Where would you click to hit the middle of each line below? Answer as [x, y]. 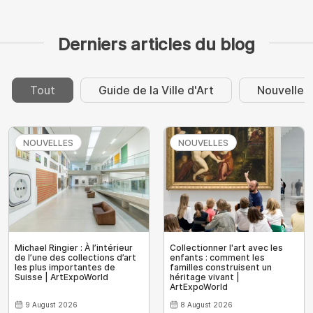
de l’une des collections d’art [75, 257]
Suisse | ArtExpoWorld [61, 277]
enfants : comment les [217, 257]
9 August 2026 [51, 304]
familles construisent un [221, 267]
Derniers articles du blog [156, 44]
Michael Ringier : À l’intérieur [74, 247]
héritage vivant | [205, 277]
